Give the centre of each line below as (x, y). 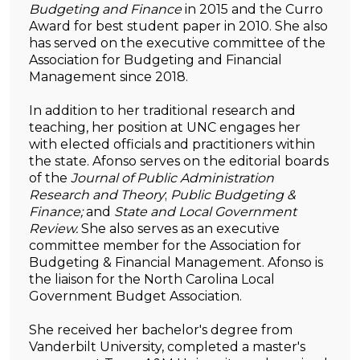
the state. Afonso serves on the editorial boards (179, 162)
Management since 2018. (108, 77)
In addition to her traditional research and (162, 111)
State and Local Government (204, 212)
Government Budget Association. (135, 297)
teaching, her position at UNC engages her (165, 128)
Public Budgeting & (233, 195)
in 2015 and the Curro (252, 10)
